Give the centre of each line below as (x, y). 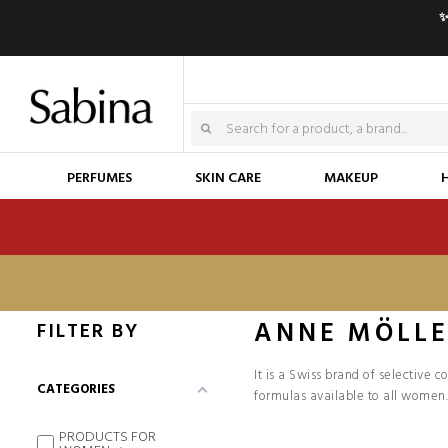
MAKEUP (351, 178)
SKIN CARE (228, 178)
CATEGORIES (76, 389)
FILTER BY (88, 332)
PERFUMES (100, 178)
